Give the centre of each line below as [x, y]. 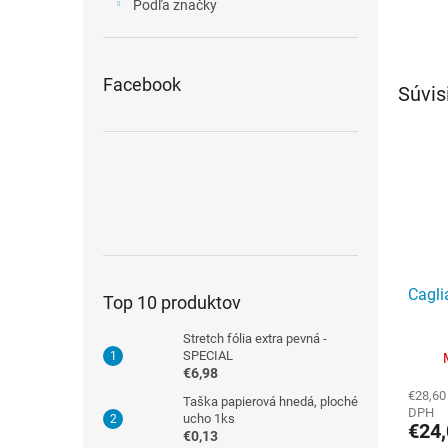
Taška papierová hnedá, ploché [270, 401]
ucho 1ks [209, 418]
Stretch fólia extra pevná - [255, 338]
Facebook [142, 84]
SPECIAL [208, 355]
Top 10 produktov [172, 302]
